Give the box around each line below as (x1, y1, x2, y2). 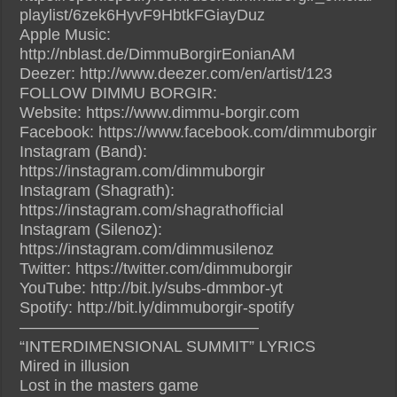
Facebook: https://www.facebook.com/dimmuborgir (19, 122, 378, 141)
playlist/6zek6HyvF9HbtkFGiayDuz (19, 5, 266, 24)
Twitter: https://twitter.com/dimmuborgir (19, 259, 293, 277)
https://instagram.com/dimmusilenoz (19, 239, 275, 258)
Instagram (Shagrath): (19, 181, 175, 199)
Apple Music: (19, 25, 112, 43)
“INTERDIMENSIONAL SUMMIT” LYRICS (19, 337, 316, 355)
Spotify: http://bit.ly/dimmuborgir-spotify (19, 298, 295, 316)
